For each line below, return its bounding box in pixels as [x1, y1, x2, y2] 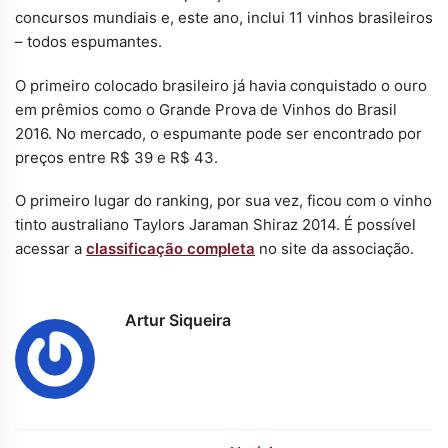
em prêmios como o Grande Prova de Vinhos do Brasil [15, 99, 397, 119]
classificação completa [86, 239, 255, 259]
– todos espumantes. [15, 32, 162, 52]
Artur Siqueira [125, 309, 231, 330]
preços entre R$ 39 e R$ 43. [15, 147, 218, 167]
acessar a [15, 239, 86, 259]
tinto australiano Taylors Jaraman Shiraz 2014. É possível [15, 215, 416, 235]
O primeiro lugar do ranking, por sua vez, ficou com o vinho [15, 191, 432, 211]
